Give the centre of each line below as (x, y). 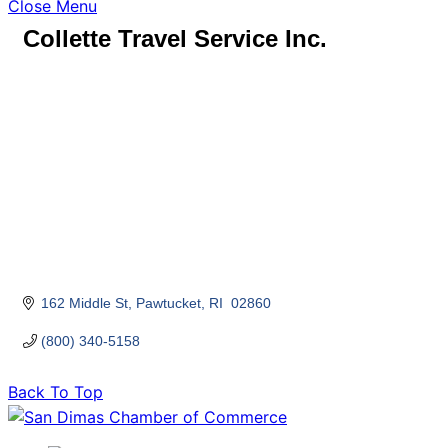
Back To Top (55, 392)
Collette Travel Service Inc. (175, 38)
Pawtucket (168, 303)
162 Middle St (84, 303)
